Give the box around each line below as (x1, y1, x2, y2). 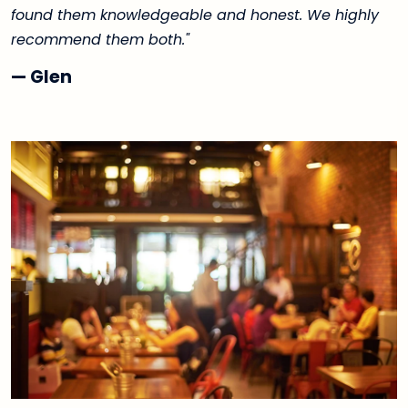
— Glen (11, 64, 72, 89)
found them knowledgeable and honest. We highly (11, 4, 379, 25)
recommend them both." (11, 28, 189, 50)
